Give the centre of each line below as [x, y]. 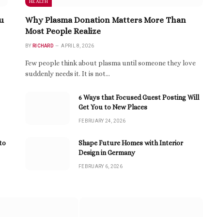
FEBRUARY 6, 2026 [101, 166]
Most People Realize [63, 31]
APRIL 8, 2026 [78, 46]
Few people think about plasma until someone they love [110, 63]
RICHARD [43, 46]
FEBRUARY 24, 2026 [102, 121]
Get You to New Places [113, 107]
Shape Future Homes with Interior [131, 143]
